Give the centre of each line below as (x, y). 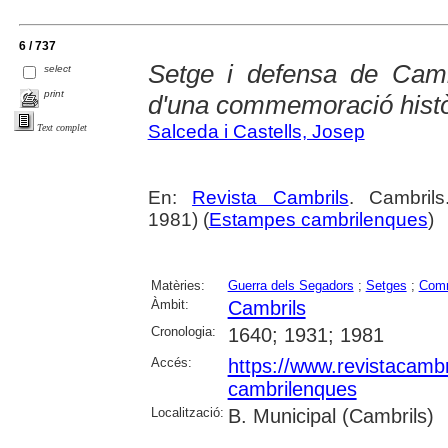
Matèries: (177, 285)
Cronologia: (183, 331)
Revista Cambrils (270, 197)
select (58, 69)
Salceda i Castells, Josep (256, 131)
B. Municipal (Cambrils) (330, 415)
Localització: (187, 412)
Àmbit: (169, 304)
